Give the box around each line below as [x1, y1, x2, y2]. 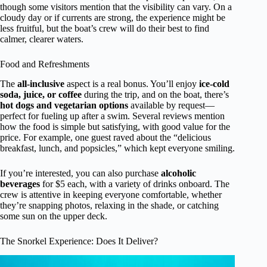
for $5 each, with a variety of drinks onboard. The [40, 178, 229, 189]
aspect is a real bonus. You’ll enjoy [64, 78, 199, 89]
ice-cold [199, 78, 229, 89]
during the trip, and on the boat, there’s [82, 89, 229, 100]
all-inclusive [17, 78, 64, 89]
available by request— [128, 100, 215, 110]
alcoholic [161, 167, 196, 178]
